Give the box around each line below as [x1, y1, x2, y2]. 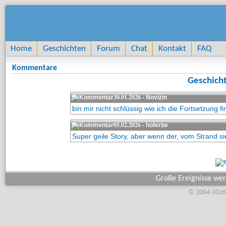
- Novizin [140, 94, 167, 101]
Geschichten [43, 44, 86, 53]
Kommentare [12, 64, 57, 72]
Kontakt [158, 44, 186, 53]
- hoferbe [140, 122, 168, 129]
